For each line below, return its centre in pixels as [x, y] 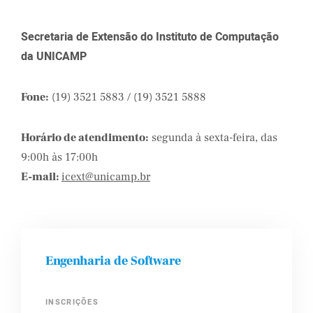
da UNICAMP [54, 57]
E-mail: [41, 177]
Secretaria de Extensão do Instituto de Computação [150, 37]
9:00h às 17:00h [59, 157]
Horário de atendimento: [85, 138]
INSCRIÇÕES [72, 302]
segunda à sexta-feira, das [213, 138]
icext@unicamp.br [106, 177]
